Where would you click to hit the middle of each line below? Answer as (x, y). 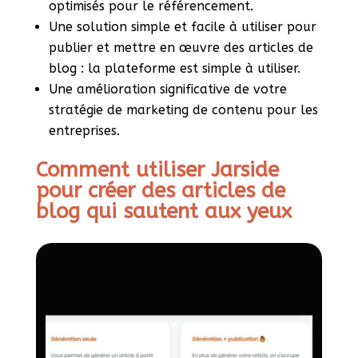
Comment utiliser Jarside (157, 170)
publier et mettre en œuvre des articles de (181, 48)
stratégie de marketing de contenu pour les (183, 110)
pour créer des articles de (160, 191)
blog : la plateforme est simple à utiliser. (174, 69)
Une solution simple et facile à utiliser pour (182, 27)
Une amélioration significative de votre (167, 89)
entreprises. (84, 131)
